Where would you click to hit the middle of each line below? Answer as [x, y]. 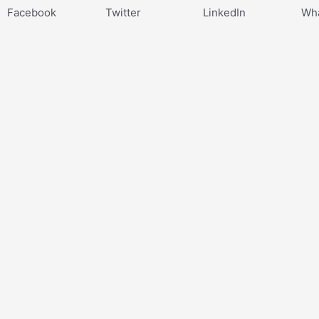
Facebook [32, 12]
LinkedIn [224, 12]
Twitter [123, 12]
